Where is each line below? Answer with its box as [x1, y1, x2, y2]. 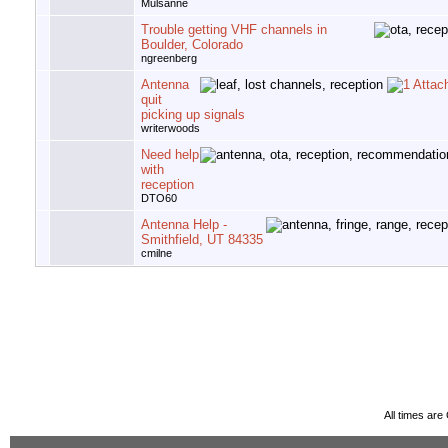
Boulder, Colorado [141, 37, 243, 53]
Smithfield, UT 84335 [141, 232, 263, 248]
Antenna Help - [141, 217, 227, 233]
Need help [141, 147, 199, 163]
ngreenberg [141, 52, 197, 65]
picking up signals [141, 107, 245, 123]
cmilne [141, 247, 172, 260]
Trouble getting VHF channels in [141, 22, 327, 38]
